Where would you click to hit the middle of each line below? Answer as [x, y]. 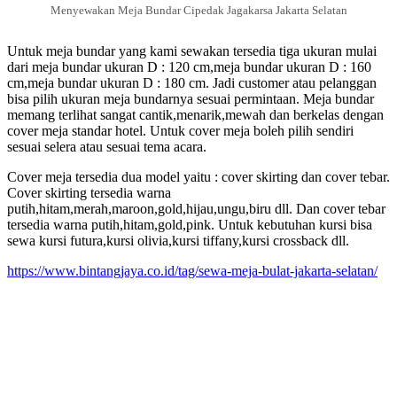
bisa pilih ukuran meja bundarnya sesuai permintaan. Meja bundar [191, 98]
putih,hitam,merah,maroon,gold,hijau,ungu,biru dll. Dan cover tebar [196, 208]
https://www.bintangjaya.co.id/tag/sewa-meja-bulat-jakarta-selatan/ [192, 270]
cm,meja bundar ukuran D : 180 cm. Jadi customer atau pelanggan [192, 82]
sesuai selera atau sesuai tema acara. [107, 146]
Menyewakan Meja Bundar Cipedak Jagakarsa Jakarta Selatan [198, 10]
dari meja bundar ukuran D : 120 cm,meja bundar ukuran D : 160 [189, 66]
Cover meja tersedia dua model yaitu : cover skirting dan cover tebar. [198, 176]
